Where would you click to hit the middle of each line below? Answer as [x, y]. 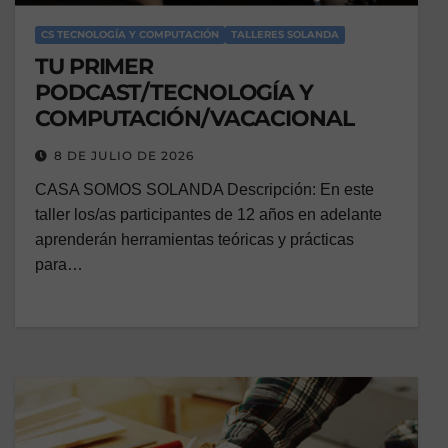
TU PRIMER [94, 67]
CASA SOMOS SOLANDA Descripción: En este [204, 190]
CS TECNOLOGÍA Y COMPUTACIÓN [130, 35]
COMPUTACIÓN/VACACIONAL [194, 119]
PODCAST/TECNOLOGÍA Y [174, 93]
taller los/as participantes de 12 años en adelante [208, 215]
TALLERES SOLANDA [285, 35]
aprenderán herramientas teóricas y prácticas [194, 240]
